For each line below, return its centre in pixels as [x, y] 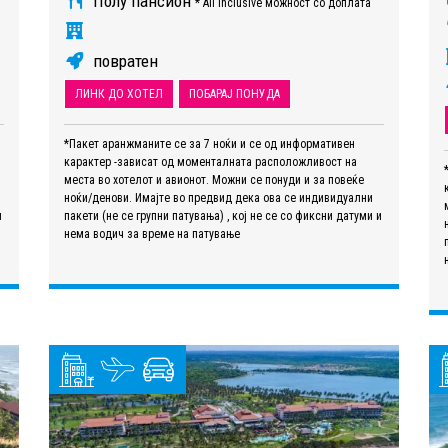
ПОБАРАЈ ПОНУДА [234, 93]
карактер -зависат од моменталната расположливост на [210, 161]
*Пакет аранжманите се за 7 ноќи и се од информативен [209, 143]
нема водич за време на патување [152, 233]
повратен [123, 60]
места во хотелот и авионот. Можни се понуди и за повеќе [214, 179]
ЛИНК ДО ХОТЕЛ [119, 93]
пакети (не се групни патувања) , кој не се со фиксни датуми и [223, 215]
